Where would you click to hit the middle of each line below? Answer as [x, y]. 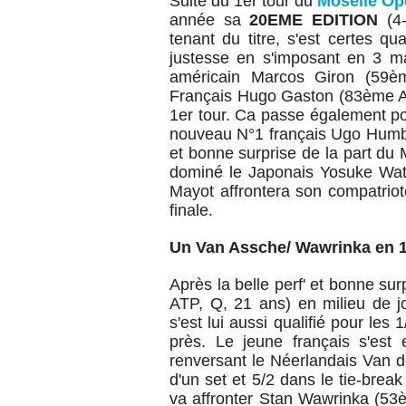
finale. [191, 210]
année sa [210, 20]
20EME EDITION [318, 20]
